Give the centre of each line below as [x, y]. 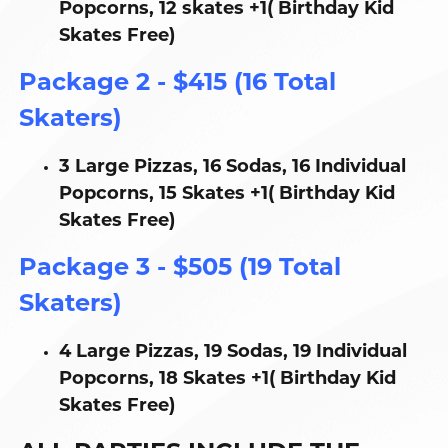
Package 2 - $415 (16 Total [178, 84]
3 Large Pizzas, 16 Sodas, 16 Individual [233, 167]
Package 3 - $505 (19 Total [180, 269]
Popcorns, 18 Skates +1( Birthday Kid [228, 379]
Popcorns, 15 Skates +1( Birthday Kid [227, 194]
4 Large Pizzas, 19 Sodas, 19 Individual [233, 352]
